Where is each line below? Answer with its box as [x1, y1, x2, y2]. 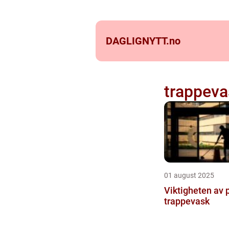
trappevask [164, 196, 210, 207]
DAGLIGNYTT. [106, 35, 169, 47]
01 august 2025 [164, 171, 214, 179]
